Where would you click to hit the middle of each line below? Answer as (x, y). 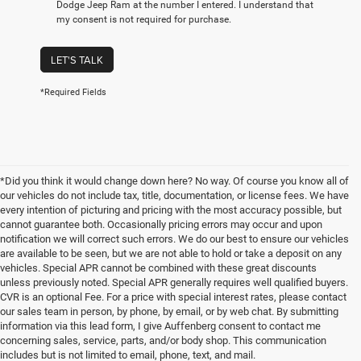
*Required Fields (73, 93)
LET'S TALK (77, 60)
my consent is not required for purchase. (144, 20)
